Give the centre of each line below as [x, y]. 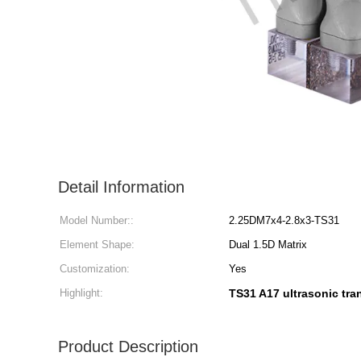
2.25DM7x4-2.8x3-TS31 [284, 220]
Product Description [128, 346]
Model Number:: [97, 220]
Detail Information [121, 187]
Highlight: [81, 293]
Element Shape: [97, 245]
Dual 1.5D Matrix [268, 245]
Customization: [95, 269]
